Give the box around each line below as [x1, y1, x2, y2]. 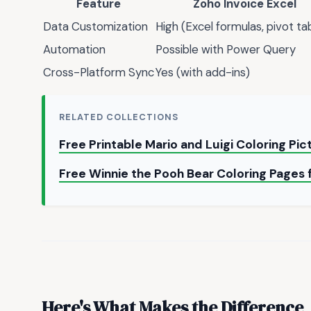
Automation [43, 41, 106, 57]
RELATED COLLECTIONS [59, 110, 179, 123]
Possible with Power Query [155, 41, 296, 57]
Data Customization [43, 18, 148, 34]
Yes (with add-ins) [155, 64, 250, 80]
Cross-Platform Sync [43, 64, 154, 80]
